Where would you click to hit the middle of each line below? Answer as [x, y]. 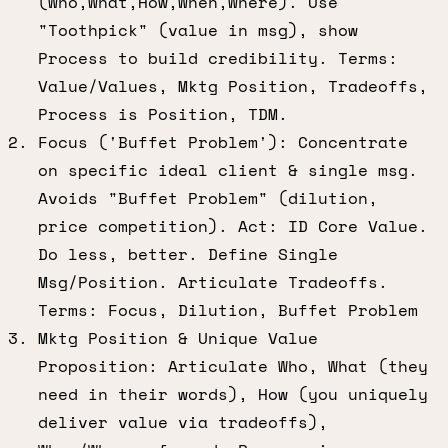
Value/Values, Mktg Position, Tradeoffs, [233, 86]
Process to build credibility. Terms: [218, 58]
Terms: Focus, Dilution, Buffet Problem [228, 310]
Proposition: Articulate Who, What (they [233, 366]
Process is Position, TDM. [163, 114]
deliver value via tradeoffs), [183, 422]
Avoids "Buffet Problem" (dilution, [208, 198]
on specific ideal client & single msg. [228, 170]
